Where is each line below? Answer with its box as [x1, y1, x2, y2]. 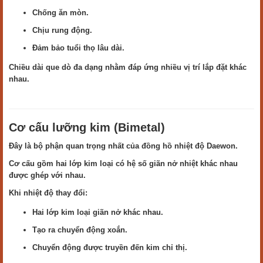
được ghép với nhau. [9, 171, 86, 180]
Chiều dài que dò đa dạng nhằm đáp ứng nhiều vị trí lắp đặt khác [9, 63, 247, 72]
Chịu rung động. [32, 26, 92, 35]
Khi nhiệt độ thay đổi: [9, 188, 87, 197]
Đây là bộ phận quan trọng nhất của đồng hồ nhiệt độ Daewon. [9, 141, 238, 150]
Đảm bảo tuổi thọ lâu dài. [32, 43, 124, 52]
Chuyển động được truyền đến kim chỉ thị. [32, 243, 187, 252]
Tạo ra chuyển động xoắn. [32, 225, 127, 234]
